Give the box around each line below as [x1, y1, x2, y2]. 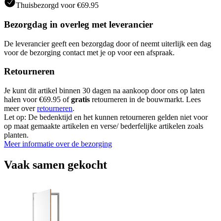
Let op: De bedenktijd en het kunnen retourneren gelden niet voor [4, 113, 208, 121]
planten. [4, 131, 29, 139]
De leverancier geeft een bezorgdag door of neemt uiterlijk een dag [4, 39, 211, 48]
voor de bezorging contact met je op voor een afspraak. [4, 48, 175, 57]
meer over [4, 104, 37, 112]
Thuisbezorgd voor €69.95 [16, 1, 99, 10]
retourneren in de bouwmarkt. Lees [90, 95, 201, 104]
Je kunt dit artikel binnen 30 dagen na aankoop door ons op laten [4, 86, 205, 95]
